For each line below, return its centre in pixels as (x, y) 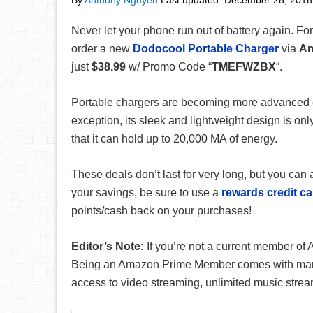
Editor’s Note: (109, 246)
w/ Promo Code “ (169, 67)
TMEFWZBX (244, 67)
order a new (102, 49)
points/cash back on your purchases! (161, 211)
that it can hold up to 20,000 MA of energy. (174, 139)
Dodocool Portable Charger (206, 49)
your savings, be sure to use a (146, 192)
